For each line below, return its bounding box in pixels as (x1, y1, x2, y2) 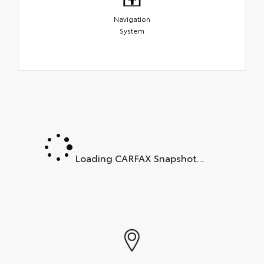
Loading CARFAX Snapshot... (72, 150, 204, 164)
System (120, 25, 144, 36)
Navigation (114, 14, 150, 24)
